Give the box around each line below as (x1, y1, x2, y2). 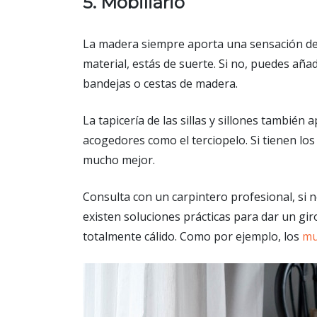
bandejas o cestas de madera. (83, 75, 238, 91)
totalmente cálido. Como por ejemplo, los (83, 228, 302, 244)
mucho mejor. (83, 151, 155, 168)
